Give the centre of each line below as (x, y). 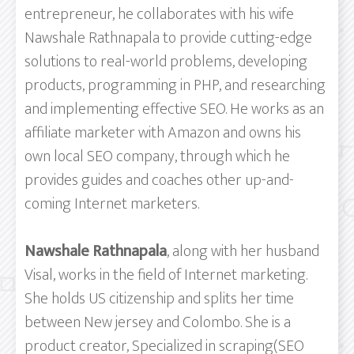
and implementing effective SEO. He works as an (174, 109)
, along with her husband (243, 251)
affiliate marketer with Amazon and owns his (163, 132)
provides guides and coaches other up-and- (159, 180)
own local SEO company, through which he (157, 156)
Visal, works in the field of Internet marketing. (166, 275)
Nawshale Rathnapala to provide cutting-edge (168, 38)
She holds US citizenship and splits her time (159, 298)
